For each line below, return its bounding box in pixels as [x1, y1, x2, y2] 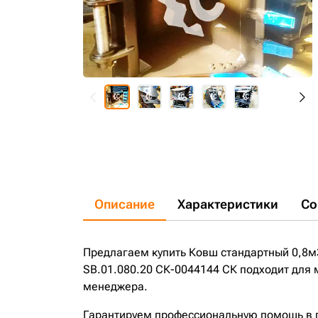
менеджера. [83, 280, 148, 293]
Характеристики [177, 197, 278, 212]
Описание [94, 197, 155, 212]
